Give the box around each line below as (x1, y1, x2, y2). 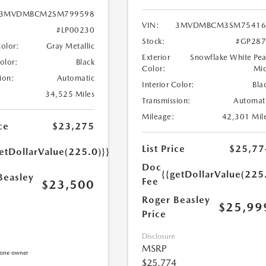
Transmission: (142, 96, 191, 106)
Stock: (142, 37, 166, 46)
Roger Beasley (142, 194, 211, 206)
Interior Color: (142, 80, 195, 90)
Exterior (142, 53, 170, 62)
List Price (142, 143, 186, 155)
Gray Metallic (46, 42, 95, 51)
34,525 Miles (45, 90, 95, 99)
